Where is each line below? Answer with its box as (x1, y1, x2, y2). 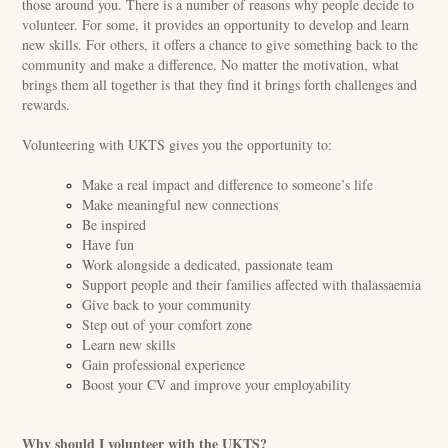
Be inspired (82, 215, 147, 234)
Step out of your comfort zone (82, 315, 253, 334)
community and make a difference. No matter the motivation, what (22, 55, 400, 74)
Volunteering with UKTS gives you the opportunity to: (22, 135, 333, 154)
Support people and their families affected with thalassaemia (82, 275, 422, 294)
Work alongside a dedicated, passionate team (82, 255, 334, 274)
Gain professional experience (82, 355, 246, 374)
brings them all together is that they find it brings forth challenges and (22, 75, 418, 94)
